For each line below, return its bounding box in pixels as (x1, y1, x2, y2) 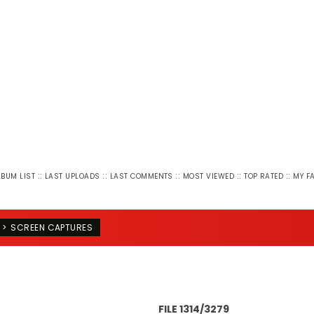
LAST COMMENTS (109, 171, 173, 182)
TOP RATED (244, 171, 284, 182)
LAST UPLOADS (45, 171, 100, 182)
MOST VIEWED (182, 171, 235, 182)
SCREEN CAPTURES (11, 221, 93, 233)
